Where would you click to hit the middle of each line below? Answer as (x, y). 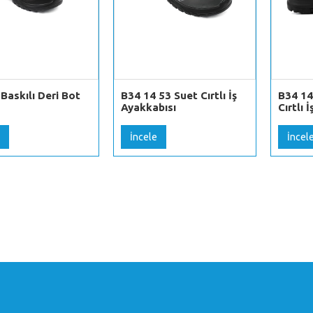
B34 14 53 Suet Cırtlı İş (179, 95)
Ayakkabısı (148, 107)
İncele (143, 137)
